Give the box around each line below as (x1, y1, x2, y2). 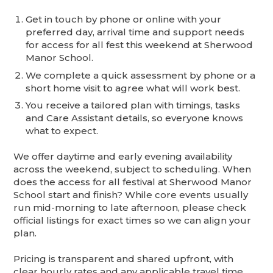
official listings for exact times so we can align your (13, 214, 252, 227)
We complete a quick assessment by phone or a (26, 69, 256, 81)
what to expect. (26, 125, 99, 137)
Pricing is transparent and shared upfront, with (13, 253, 234, 265)
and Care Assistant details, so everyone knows (26, 112, 244, 124)
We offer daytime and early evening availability (13, 151, 233, 163)
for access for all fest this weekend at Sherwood (26, 39, 253, 51)
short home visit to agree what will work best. (26, 82, 241, 94)
